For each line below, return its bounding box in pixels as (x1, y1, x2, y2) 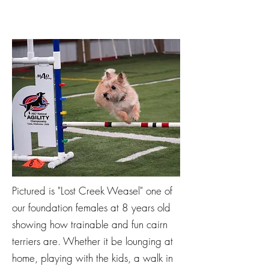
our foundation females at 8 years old (12, 200, 171, 214)
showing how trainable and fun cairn (12, 217, 168, 231)
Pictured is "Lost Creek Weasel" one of (12, 183, 172, 198)
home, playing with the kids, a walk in (12, 250, 173, 265)
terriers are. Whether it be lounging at (12, 234, 173, 248)
